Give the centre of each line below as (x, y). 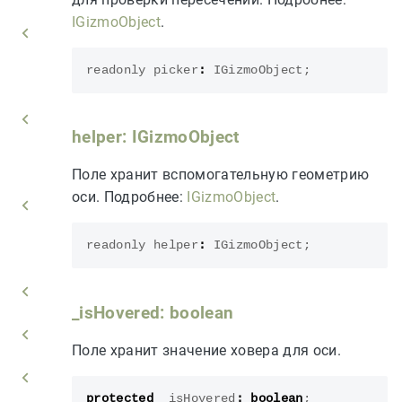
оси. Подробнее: (130, 197)
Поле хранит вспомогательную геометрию (221, 175)
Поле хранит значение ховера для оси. (206, 350)
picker (175, 70)
